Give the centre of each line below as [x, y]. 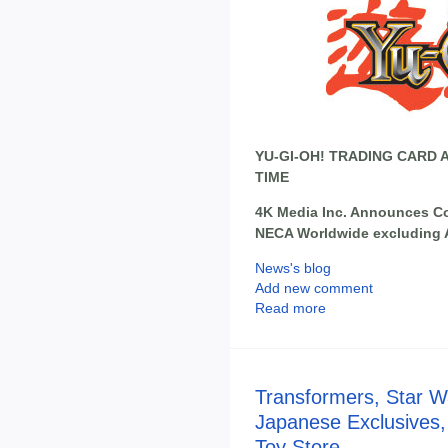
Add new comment [314, 288]
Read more [290, 308]
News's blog [293, 268]
